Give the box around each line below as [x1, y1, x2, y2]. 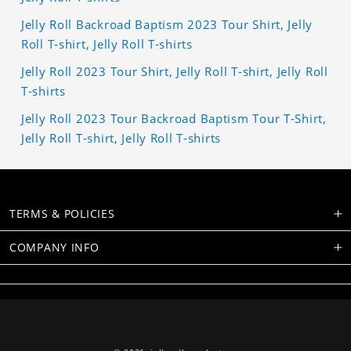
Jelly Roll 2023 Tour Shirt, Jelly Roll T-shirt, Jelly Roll [21, 63, 328, 79]
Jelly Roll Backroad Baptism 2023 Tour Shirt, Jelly [21, 16, 313, 32]
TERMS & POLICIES [9, 205, 115, 221]
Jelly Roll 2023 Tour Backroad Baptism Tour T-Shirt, [21, 110, 327, 126]
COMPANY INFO [9, 239, 100, 255]
